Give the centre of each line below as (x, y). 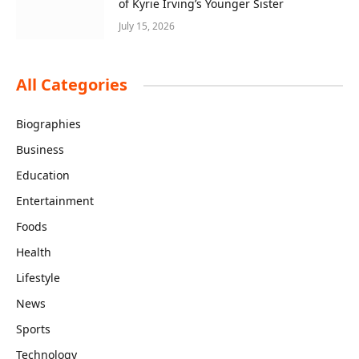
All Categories (72, 85)
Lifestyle (38, 278)
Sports (33, 329)
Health (34, 252)
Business (40, 150)
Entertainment (55, 201)
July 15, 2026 (147, 26)
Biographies (48, 124)
